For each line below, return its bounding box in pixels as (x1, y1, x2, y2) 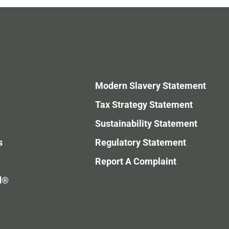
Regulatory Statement (95, 137, 186, 148)
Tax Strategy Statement (95, 99, 193, 110)
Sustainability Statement (95, 118, 197, 129)
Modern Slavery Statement (95, 80, 206, 91)
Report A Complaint (95, 156, 176, 167)
